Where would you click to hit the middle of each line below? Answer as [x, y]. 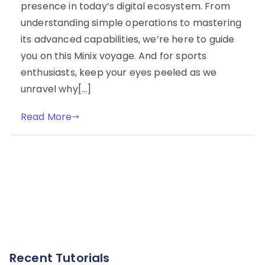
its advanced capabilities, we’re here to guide [128, 39]
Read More [46, 117]
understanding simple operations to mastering [131, 22]
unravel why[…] [56, 89]
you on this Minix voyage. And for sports [114, 56]
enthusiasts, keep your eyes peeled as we [119, 72]
